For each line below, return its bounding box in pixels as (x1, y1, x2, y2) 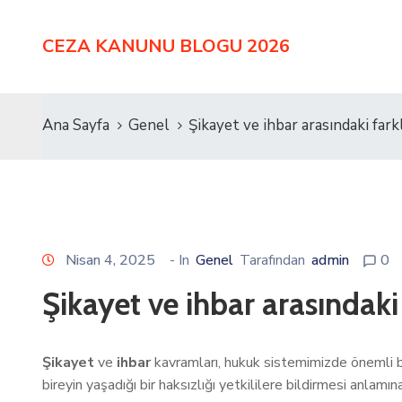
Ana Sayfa (42, 115, 109, 135)
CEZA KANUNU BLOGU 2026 (42, 34, 290, 58)
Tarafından (240, 250, 305, 270)
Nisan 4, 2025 (66, 250, 155, 270)
